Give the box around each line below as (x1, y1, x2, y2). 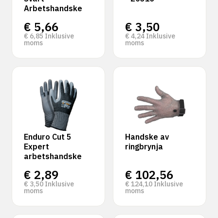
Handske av (125, 132, 169, 142)
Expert (24, 142, 49, 151)
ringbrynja (125, 142, 163, 151)
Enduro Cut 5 (24, 132, 72, 142)
